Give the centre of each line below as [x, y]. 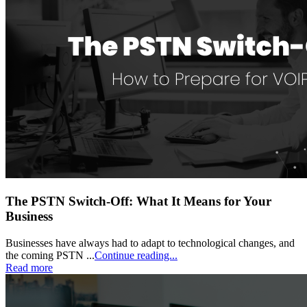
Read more [29, 267]
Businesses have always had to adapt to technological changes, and [150, 243]
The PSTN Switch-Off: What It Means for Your [138, 201]
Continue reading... [136, 255]
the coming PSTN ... [50, 255]
